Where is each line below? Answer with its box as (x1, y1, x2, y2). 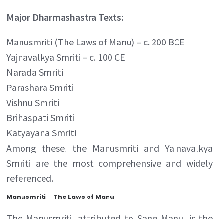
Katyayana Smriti (6, 126, 77, 139)
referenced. (6, 172, 54, 184)
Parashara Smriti (6, 81, 74, 93)
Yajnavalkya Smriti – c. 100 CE (6, 50, 126, 63)
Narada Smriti (6, 66, 64, 78)
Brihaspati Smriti (6, 111, 75, 124)
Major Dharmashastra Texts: (6, 10, 124, 23)
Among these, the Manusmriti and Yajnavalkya (6, 141, 213, 154)
